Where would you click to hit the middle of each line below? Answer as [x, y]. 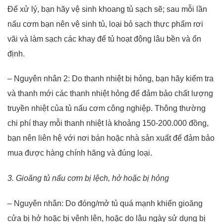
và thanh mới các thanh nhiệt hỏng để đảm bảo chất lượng [110, 94]
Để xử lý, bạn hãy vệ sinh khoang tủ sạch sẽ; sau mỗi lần [107, 9]
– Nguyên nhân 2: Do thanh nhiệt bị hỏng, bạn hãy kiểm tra [111, 79]
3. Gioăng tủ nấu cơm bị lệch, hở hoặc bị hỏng [88, 178]
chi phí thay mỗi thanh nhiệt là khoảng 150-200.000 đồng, [108, 123]
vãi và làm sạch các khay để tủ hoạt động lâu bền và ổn [104, 39]
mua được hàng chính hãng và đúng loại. [80, 153]
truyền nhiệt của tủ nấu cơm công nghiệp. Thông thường [107, 109]
